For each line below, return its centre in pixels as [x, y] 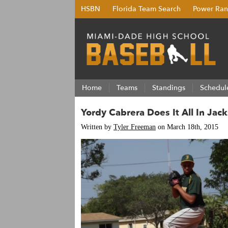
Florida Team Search [147, 9]
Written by [97, 127]
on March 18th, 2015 [187, 127]
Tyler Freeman [135, 127]
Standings [169, 88]
